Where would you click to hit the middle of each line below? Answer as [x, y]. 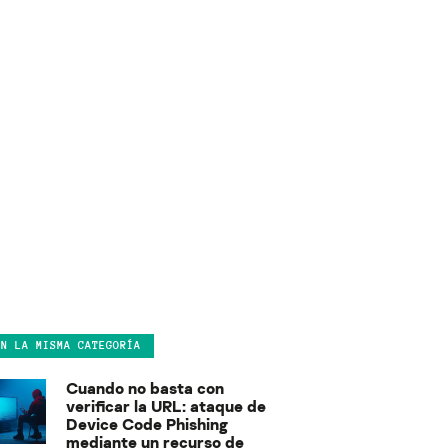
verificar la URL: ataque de [166, 405]
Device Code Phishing [147, 423]
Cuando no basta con [145, 387]
